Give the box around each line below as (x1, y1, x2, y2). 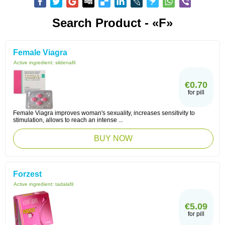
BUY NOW (94, 134, 133, 143)
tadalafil (55, 181, 73, 187)
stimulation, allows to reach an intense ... (13, 117, 123, 124)
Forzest (13, 170, 42, 178)
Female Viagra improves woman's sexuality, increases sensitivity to (13, 109, 195, 117)
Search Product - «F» (52, 16, 173, 30)
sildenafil (55, 60, 75, 65)
